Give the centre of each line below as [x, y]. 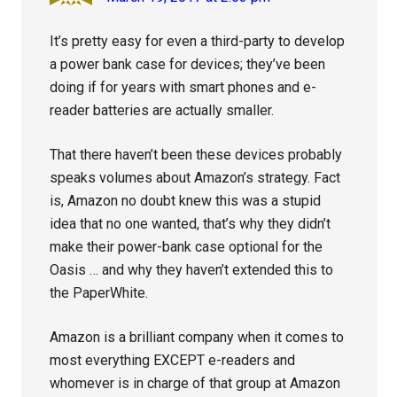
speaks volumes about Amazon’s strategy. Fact [195, 178]
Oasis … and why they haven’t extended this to [192, 270]
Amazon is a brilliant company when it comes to [197, 338]
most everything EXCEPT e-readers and [173, 361]
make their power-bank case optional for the [187, 247]
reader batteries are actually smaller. [162, 111]
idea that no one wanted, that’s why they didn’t [191, 224]
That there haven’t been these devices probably [196, 155]
